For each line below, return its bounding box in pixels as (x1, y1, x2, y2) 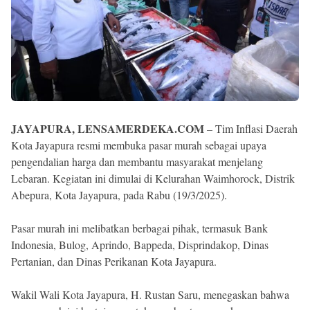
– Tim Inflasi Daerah (204, 120, 298, 136)
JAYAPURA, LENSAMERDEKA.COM (11, 120, 204, 136)
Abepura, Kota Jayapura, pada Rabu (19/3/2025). (11, 187, 227, 202)
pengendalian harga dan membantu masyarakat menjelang (11, 154, 263, 169)
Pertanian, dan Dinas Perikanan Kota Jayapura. (11, 253, 217, 268)
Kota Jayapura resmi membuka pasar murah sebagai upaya (11, 137, 266, 152)
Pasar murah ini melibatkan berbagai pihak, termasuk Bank (11, 220, 268, 235)
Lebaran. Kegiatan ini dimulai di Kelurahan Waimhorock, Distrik (11, 170, 295, 185)
